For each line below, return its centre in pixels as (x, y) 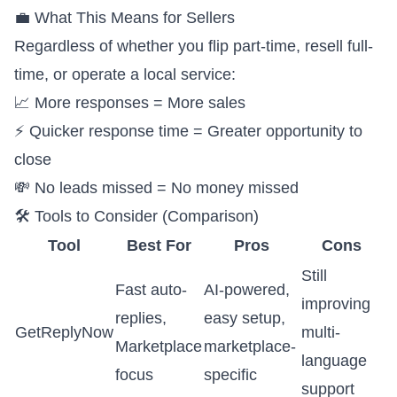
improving (336, 304)
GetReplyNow (64, 332)
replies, (141, 318)
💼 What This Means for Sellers (125, 18)
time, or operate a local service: (125, 74)
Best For (159, 245)
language (334, 361)
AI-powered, (247, 290)
